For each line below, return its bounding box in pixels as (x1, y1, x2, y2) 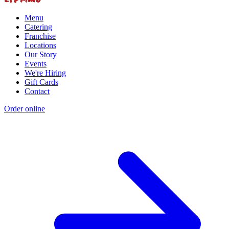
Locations (25, 40, 56, 50)
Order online (4, 104, 45, 113)
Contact (25, 86, 50, 96)
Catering (25, 22, 52, 31)
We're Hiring (25, 68, 66, 77)
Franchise (25, 31, 56, 40)
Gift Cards (25, 77, 58, 86)
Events (25, 59, 47, 68)
